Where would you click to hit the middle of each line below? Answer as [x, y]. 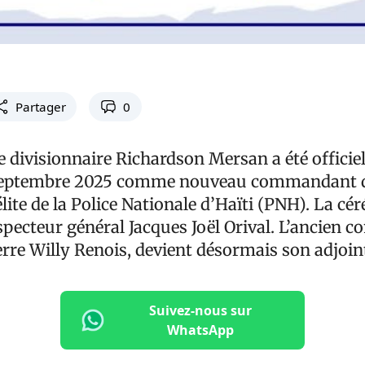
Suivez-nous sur [200, 310]
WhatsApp [200, 330]
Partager [40, 107]
